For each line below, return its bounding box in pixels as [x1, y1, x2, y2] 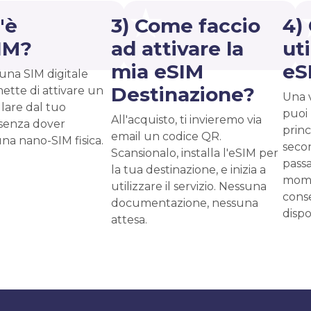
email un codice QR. [111, 130, 221, 143]
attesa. [111, 213, 147, 226]
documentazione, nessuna [111, 196, 258, 210]
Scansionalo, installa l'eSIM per [111, 146, 278, 160]
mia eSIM [111, 60, 203, 83]
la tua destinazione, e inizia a [111, 163, 266, 176]
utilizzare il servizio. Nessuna [111, 180, 267, 193]
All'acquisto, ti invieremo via [111, 113, 262, 126]
